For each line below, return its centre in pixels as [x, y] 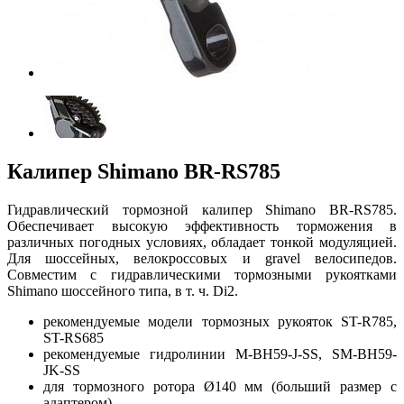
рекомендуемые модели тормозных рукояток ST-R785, [220, 321]
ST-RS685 [73, 337]
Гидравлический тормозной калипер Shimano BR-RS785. [202, 209]
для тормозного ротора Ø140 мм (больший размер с [220, 386]
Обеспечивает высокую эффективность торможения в [202, 225]
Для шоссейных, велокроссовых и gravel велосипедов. [202, 258]
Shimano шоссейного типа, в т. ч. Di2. [123, 290]
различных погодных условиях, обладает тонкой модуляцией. [202, 242]
